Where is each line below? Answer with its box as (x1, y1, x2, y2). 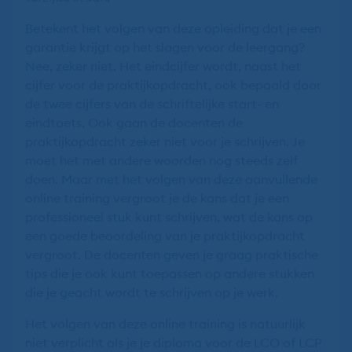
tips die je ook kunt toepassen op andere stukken (25, 266, 314, 281)
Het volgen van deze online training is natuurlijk (25, 316, 306, 332)
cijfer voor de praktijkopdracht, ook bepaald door (25, 77, 321, 93)
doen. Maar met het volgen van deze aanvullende (25, 171, 317, 187)
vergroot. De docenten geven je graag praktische (25, 247, 318, 262)
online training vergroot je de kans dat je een (25, 190, 289, 206)
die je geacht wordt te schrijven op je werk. (25, 284, 278, 300)
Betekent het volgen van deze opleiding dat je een (25, 20, 321, 36)
